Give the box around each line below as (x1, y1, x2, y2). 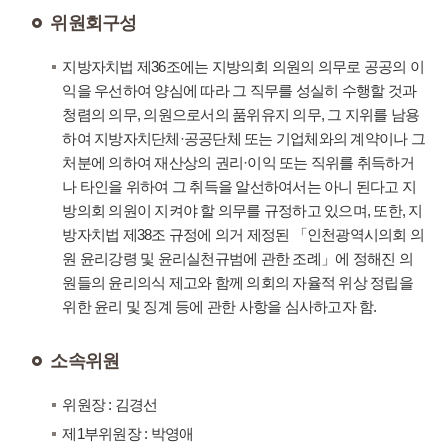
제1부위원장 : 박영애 (62, 425, 194, 442)
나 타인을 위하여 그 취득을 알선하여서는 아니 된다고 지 (62, 178, 417, 195)
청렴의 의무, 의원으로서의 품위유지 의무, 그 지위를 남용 (62, 106, 420, 123)
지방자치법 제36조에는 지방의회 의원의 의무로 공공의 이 (62, 58, 425, 75)
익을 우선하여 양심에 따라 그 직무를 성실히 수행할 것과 (62, 82, 417, 99)
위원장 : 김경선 (62, 396, 158, 413)
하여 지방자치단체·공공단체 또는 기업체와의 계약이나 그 (62, 130, 425, 147)
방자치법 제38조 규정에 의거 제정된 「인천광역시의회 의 (62, 226, 425, 243)
